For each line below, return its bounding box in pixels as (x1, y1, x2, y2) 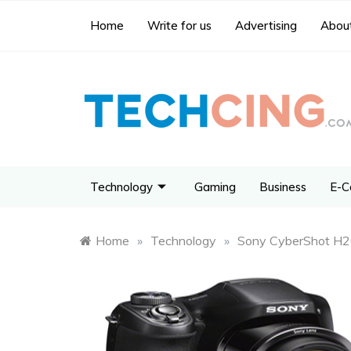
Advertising (235, 18, 297, 33)
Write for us (147, 18, 212, 33)
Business (259, 179, 306, 194)
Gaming (194, 179, 236, 194)
